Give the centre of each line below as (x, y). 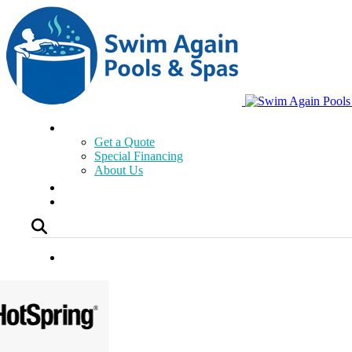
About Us (119, 170)
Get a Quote (125, 142)
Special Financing (139, 156)
